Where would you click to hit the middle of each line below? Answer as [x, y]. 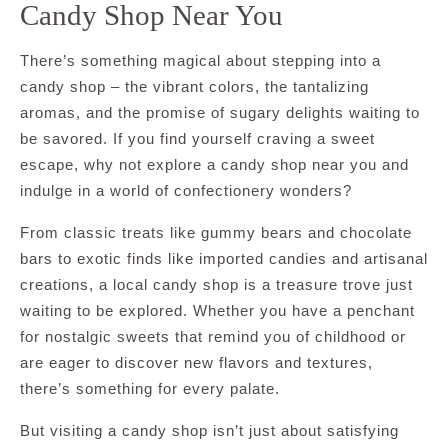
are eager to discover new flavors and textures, [196, 362]
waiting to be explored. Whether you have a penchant [217, 310]
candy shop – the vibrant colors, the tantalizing [194, 86]
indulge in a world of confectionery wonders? [186, 190]
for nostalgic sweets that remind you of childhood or [213, 336]
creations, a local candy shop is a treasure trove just [216, 284]
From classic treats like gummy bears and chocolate [216, 232]
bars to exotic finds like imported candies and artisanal [224, 258]
